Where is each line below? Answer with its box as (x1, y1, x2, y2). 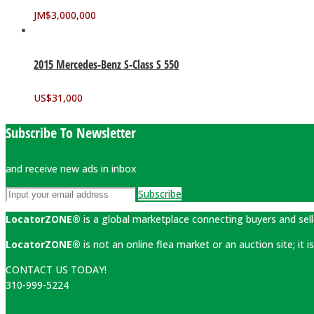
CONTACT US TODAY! (6, 262, 107, 276)
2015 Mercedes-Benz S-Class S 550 (34, 57, 179, 73)
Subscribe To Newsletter (6, 123, 136, 143)
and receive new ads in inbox (6, 161, 137, 175)
